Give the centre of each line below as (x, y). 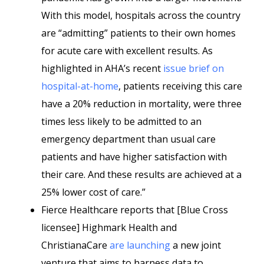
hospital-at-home (80, 86)
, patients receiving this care (180, 86)
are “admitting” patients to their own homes (138, 33)
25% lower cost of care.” (93, 192)
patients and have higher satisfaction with (134, 157)
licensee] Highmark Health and (109, 227)
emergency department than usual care (128, 139)
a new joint (196, 245)
